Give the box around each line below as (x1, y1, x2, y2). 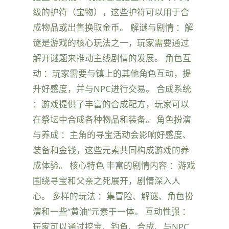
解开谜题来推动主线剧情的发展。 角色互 (33, 52, 191, 64)
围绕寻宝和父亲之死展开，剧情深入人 (33, 174, 180, 187)
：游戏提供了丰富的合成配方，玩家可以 (33, 98, 189, 110)
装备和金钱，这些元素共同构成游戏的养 (33, 144, 189, 156)
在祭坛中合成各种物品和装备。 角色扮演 (33, 113, 191, 125)
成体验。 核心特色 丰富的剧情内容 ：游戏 (33, 159, 195, 171)
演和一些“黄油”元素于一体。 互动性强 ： (33, 205, 191, 217)
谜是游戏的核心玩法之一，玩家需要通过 (33, 36, 189, 49)
